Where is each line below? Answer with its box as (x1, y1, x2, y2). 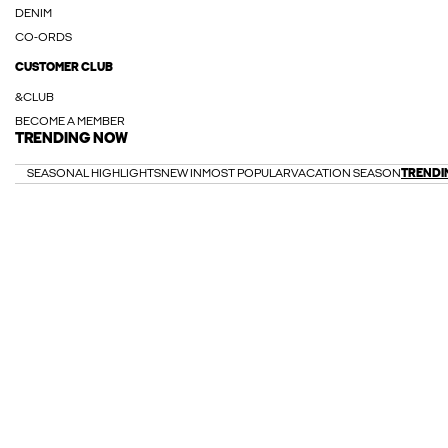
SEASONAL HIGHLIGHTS (27, 168, 161, 180)
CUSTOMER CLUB (15, 62, 113, 74)
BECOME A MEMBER (15, 116, 125, 128)
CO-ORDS (15, 32, 72, 44)
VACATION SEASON (291, 168, 401, 180)
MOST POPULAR (202, 168, 291, 180)
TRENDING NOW (15, 132, 128, 147)
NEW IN (161, 168, 202, 180)
